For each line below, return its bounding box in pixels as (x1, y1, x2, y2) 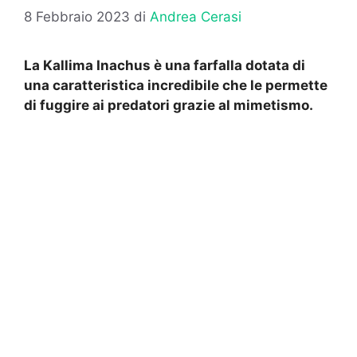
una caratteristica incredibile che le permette (24, 77, 328, 94)
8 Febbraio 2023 (24, 9, 130, 25)
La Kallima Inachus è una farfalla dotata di (24, 57, 305, 74)
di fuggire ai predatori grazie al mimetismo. (24, 97, 313, 114)
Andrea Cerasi (150, 9, 241, 25)
